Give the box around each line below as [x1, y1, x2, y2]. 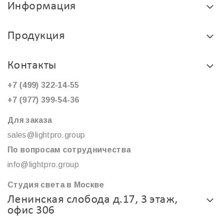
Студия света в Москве [7, 181, 105, 189]
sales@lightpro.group [7, 131, 85, 140]
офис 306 [7, 205, 55, 217]
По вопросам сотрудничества [7, 146, 131, 154]
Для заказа [7, 116, 52, 125]
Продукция [7, 30, 65, 42]
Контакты [7, 60, 57, 72]
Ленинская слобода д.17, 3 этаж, [7, 194, 178, 206]
